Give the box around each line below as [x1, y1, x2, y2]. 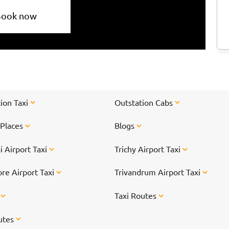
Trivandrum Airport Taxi [114, 167, 202, 177]
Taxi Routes [114, 190, 158, 200]
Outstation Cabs [114, 97, 175, 107]
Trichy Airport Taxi [114, 143, 182, 154]
